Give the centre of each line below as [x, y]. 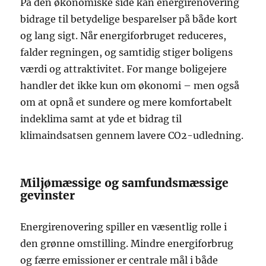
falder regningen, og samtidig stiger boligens [127, 52]
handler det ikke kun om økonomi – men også [130, 85]
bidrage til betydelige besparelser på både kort [129, 19]
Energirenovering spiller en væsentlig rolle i [124, 227]
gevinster [48, 195]
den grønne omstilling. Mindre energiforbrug [127, 243]
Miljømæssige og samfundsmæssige [125, 183]
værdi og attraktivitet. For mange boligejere [124, 69]
